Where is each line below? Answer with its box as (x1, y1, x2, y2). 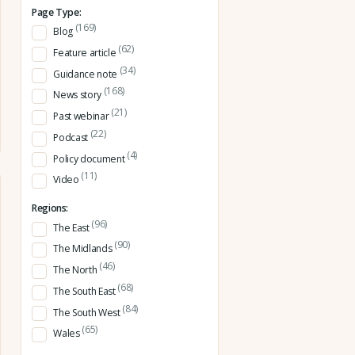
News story (53, 88, 104, 102)
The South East (53, 284, 118, 298)
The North (53, 263, 99, 277)
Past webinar (53, 109, 111, 124)
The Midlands (53, 242, 114, 256)
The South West (53, 305, 123, 319)
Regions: (32, 201, 69, 216)
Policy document (53, 151, 127, 166)
